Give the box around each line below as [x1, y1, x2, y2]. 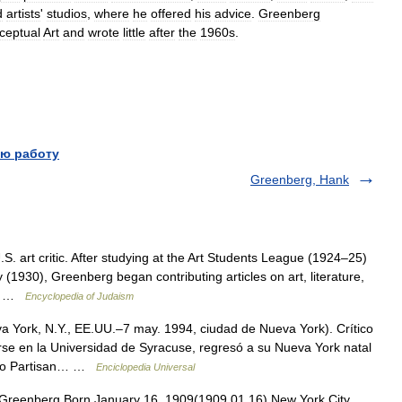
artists [6, 6, 40, 21]
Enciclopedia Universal [96, 362, 195, 372]
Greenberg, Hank [250, 172, 349, 187]
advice [214, 6, 251, 21]
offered [151, 6, 191, 21]
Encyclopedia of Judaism [25, 291, 134, 301]
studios [47, 6, 87, 21]
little [123, 25, 145, 39]
